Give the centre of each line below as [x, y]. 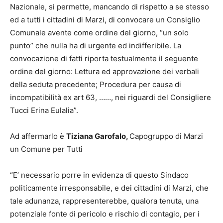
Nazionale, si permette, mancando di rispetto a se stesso [110, 7]
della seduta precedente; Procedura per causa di [96, 85]
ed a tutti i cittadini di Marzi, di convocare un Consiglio [105, 20]
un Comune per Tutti [46, 149]
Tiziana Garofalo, [98, 136]
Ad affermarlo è [38, 136]
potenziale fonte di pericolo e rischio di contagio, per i [105, 214]
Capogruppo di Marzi [166, 136]
